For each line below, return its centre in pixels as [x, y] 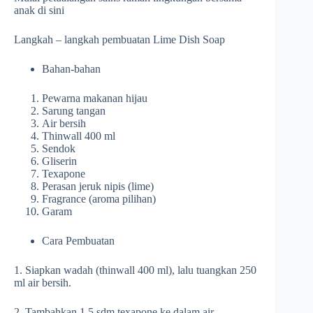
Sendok [59, 149]
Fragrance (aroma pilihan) [99, 199]
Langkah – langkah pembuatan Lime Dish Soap [121, 40]
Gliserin [59, 161]
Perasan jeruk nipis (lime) [98, 187]
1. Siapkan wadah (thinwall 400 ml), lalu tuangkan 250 [135, 270]
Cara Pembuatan [78, 241]
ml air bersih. [43, 283]
